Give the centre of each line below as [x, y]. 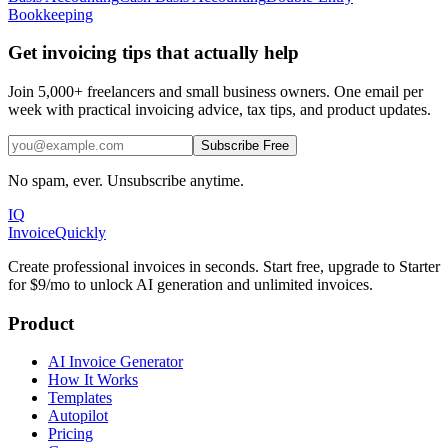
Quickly [80, 233]
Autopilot [78, 416]
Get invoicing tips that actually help [153, 53]
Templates [80, 398]
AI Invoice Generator [115, 362]
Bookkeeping [50, 14]
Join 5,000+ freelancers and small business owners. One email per [215, 92]
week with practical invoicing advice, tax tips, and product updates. [219, 110]
